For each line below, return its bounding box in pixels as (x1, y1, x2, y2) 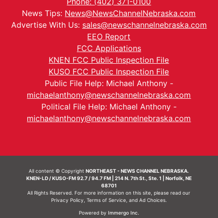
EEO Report (87, 32, 131, 42)
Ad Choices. (139, 197, 167, 203)
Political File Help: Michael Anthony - (41, 102, 177, 112)
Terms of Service (86, 197, 126, 203)
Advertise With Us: (11, 20, 82, 30)
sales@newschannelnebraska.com (82, 20, 207, 30)
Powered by (79, 210, 108, 216)
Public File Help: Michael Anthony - (44, 78, 173, 89)
